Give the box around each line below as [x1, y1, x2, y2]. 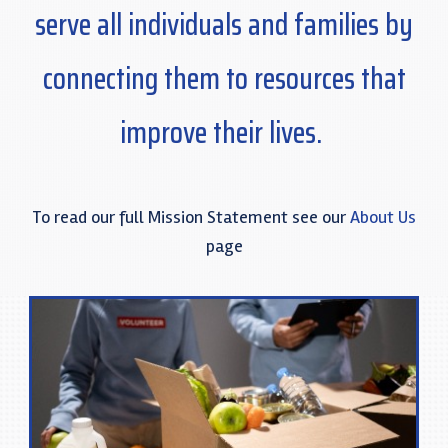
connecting [42, 55, 158, 103]
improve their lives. [120, 109, 328, 157]
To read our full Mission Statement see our [32, 206, 350, 229]
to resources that [219, 55, 406, 103]
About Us [350, 206, 416, 229]
